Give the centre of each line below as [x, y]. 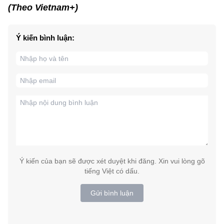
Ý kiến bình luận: [45, 37]
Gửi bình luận [112, 193]
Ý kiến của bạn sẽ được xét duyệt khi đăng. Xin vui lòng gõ [112, 161]
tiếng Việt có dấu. [112, 171]
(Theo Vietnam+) [43, 7]
